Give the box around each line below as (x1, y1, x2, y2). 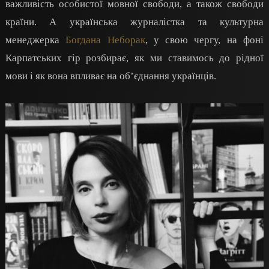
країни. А (5, 16, 70, 28)
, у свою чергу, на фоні (145, 34, 264, 46)
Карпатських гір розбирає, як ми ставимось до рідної (5, 52, 264, 64)
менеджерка (5, 34, 66, 46)
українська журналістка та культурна (69, 16, 264, 28)
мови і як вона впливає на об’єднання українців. (5, 70, 219, 82)
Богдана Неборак (65, 34, 145, 46)
